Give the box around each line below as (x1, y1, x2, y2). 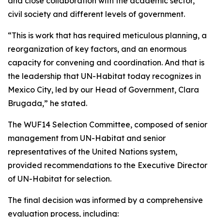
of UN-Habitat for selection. (8, 174, 111, 184)
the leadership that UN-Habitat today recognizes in (8, 71, 201, 81)
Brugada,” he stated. (8, 98, 87, 108)
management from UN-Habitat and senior (8, 133, 166, 143)
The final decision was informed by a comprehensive (8, 195, 203, 205)
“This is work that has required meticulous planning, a (8, 31, 207, 40)
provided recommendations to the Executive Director (8, 160, 207, 170)
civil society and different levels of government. (8, 9, 185, 19)
